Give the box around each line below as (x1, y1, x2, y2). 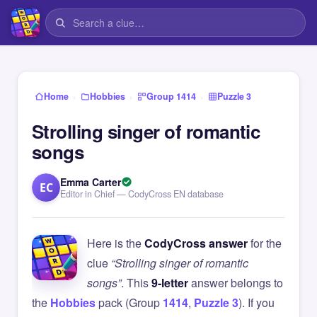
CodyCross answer (144, 235, 248, 251)
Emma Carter (60, 175, 121, 189)
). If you (238, 294, 275, 311)
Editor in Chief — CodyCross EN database (60, 188, 224, 200)
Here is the (87, 235, 144, 251)
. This (121, 275, 151, 291)
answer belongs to (188, 275, 283, 291)
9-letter (151, 275, 188, 291)
